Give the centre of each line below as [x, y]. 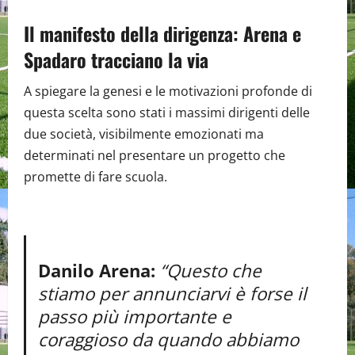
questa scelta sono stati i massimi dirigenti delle [167, 113]
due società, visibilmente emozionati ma [144, 134]
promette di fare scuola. [95, 177]
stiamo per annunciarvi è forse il [173, 293]
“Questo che [211, 270]
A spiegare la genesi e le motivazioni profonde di [168, 92]
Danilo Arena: [97, 270]
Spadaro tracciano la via [116, 60]
